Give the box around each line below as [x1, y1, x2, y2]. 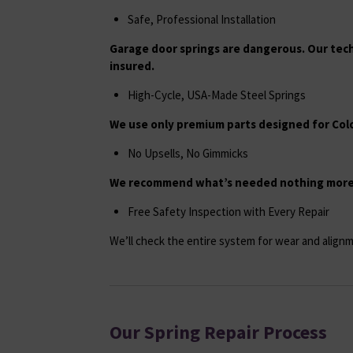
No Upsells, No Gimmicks [127, 145, 248, 161]
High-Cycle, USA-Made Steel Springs [127, 87, 306, 102]
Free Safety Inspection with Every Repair [127, 203, 329, 219]
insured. [110, 58, 154, 73]
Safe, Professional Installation [127, 11, 276, 27]
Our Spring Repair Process [110, 320, 327, 344]
